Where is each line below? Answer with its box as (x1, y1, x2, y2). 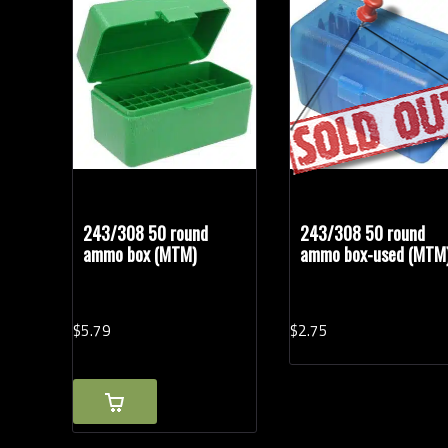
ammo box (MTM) (82, 241, 197, 268)
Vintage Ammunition (128, 57, 288, 84)
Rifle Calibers (103, 8, 181, 29)
